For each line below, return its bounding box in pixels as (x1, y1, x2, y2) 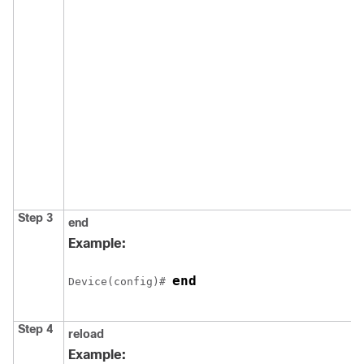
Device (68, 275, 107, 288)
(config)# (107, 275, 172, 288)
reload (68, 327, 104, 340)
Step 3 (18, 211, 53, 224)
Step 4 (18, 323, 53, 336)
